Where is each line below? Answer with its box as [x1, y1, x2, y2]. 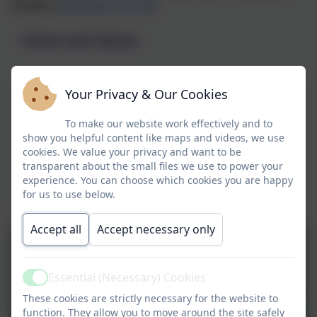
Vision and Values [23, 30, 137, 50]
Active [23, 277, 55, 293]
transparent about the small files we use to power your [23, 159, 283, 173]
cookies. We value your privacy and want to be [23, 145, 241, 158]
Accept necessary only [97, 221, 215, 237]
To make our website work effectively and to [65, 117, 272, 130]
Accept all [30, 221, 81, 237]
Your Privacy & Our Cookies [65, 86, 228, 103]
